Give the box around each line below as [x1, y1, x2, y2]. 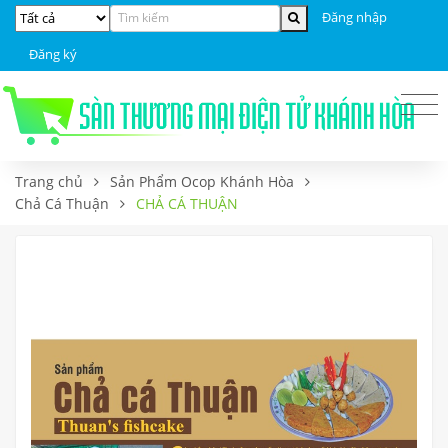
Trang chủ [15, 171, 83, 191]
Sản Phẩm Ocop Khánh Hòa [110, 171, 294, 191]
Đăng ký [29, 44, 77, 63]
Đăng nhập [322, 8, 387, 26]
